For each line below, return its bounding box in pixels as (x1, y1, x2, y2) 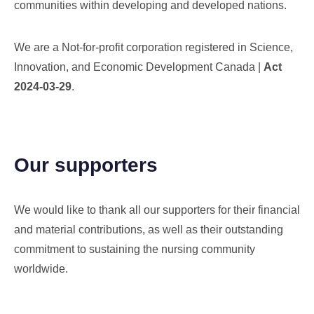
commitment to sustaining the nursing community (14, 243, 255, 256)
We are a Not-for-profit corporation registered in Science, (14, 41, 293, 54)
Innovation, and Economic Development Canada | (14, 61, 264, 74)
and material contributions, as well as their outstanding (14, 224, 283, 236)
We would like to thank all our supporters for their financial (14, 204, 300, 217)
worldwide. (14, 263, 71, 275)
